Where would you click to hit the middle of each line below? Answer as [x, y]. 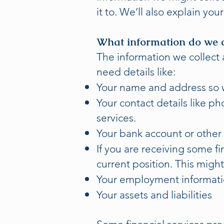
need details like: [136, 72]
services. [116, 118]
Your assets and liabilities [154, 195]
